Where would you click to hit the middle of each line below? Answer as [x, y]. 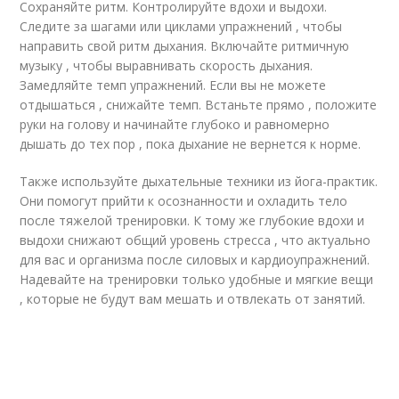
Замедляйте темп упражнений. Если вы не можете [173, 85]
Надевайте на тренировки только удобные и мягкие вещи [197, 279]
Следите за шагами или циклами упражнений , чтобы [181, 26]
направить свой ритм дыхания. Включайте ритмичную [185, 46]
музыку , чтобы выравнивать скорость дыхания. [167, 65]
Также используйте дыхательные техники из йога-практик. [199, 181]
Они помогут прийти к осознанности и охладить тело [184, 201]
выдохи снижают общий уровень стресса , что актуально [195, 240]
